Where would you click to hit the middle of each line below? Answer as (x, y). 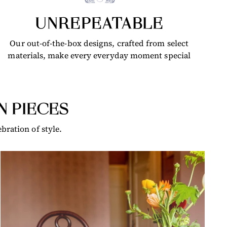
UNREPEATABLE (99, 25)
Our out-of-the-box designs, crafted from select (99, 43)
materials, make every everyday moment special (99, 55)
